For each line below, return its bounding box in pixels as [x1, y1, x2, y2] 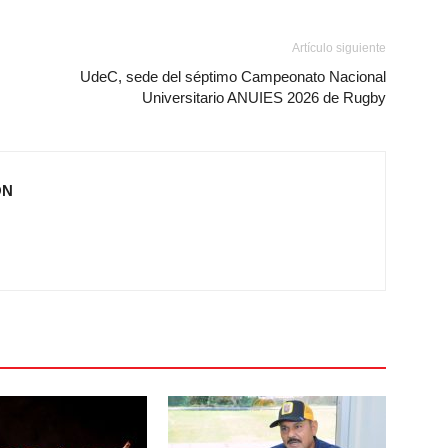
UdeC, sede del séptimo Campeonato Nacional [80, 68, 386, 85]
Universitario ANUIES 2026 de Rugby [142, 89, 386, 106]
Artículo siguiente [292, 41, 386, 55]
